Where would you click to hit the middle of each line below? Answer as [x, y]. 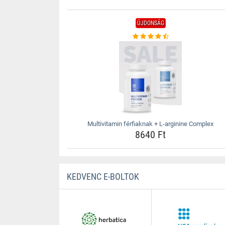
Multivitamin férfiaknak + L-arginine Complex [151, 124]
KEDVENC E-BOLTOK [103, 177]
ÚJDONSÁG [150, 23]
